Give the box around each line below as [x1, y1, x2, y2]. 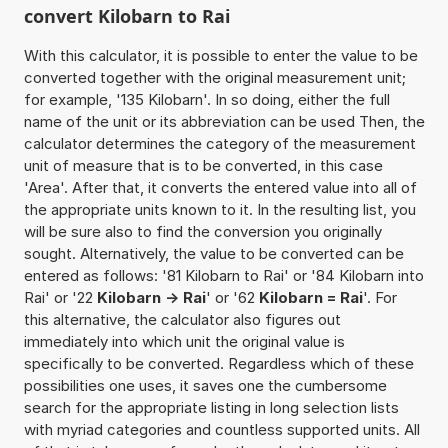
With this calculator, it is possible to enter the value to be [23, 45, 418, 65]
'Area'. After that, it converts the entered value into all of [23, 177, 417, 197]
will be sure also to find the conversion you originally [23, 221, 382, 241]
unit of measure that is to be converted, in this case [23, 155, 383, 175]
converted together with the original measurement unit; [23, 67, 406, 87]
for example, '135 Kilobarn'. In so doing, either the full [23, 89, 390, 109]
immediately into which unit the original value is [23, 331, 345, 351]
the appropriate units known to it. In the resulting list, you [23, 199, 416, 219]
